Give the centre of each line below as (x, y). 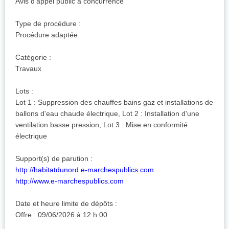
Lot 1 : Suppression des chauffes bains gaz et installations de (114, 102)
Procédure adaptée (47, 35)
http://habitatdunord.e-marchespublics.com (85, 170)
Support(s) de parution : (54, 159)
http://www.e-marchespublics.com (70, 181)
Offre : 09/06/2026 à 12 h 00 (61, 215)
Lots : (24, 91)
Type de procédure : (48, 24)
